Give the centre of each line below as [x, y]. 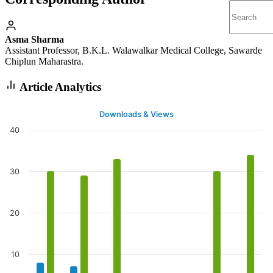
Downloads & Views [136, 114]
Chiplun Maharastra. [44, 61]
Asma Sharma [34, 39]
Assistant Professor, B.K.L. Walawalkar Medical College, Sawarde [133, 50]
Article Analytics [59, 87]
